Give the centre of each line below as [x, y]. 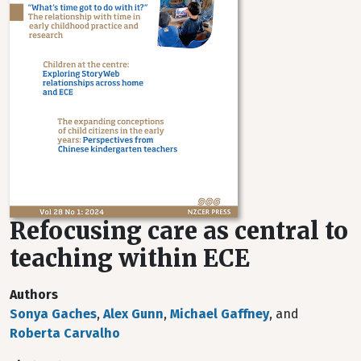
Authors [34, 295]
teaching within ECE [130, 259]
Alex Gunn [133, 314]
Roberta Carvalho [65, 333]
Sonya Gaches [53, 314]
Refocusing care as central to [179, 231]
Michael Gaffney [220, 314]
